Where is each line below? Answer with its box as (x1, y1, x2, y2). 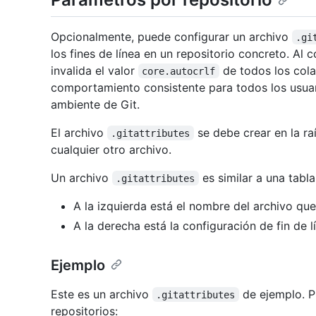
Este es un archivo (51, 286, 152, 301)
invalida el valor (51, 63, 138, 78)
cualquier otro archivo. (51, 142, 171, 157)
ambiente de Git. (51, 97, 140, 111)
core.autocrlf (142, 65, 216, 77)
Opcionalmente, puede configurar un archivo (51, 29, 292, 44)
